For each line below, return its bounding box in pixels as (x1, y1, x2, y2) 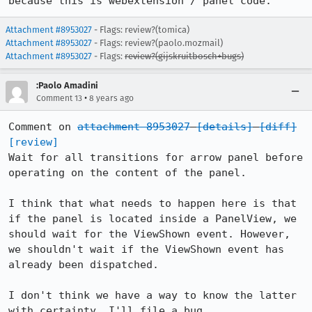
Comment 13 (36, 93, 82, 103)
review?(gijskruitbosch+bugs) (125, 51, 244, 61)
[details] (196, 120, 253, 133)
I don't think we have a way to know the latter (8, 289, 297, 302)
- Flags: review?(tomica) (92, 24, 189, 35)
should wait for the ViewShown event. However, (8, 228, 290, 240)
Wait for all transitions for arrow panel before (8, 151, 303, 164)
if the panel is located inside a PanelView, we (8, 212, 297, 225)
